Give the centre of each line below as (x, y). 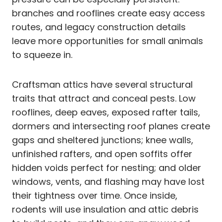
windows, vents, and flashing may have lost (108, 181)
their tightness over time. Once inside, (95, 195)
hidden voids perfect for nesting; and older (107, 167)
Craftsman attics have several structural (102, 84)
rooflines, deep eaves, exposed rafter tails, (106, 112)
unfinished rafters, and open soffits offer (102, 154)
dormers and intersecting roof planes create (111, 126)
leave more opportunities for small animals (108, 41)
